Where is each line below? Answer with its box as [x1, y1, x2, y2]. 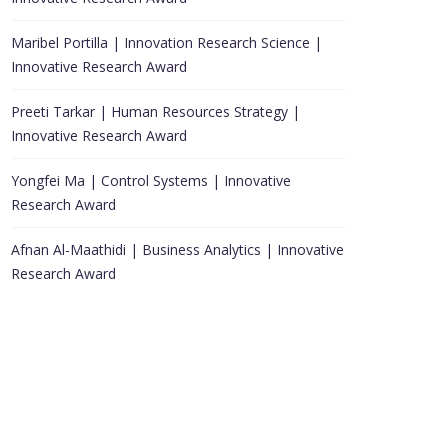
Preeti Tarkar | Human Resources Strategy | [11, 102, 300, 121]
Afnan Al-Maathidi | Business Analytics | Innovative [11, 240, 344, 259]
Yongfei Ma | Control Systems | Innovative [11, 171, 291, 190]
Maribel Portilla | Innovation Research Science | [11, 33, 322, 52]
